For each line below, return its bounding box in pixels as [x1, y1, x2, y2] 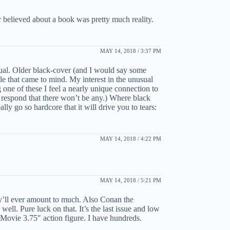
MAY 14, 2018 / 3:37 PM [100, 47, 161, 54]
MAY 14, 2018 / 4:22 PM [100, 135, 161, 142]
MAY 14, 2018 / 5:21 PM [100, 177, 161, 183]
